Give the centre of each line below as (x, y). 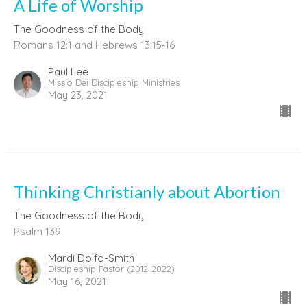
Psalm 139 (37, 231)
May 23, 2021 (78, 95)
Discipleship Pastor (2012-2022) (111, 268)
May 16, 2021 (77, 281)
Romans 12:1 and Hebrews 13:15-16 (94, 45)
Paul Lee (68, 71)
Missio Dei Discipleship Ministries (114, 82)
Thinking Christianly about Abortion (147, 191)
